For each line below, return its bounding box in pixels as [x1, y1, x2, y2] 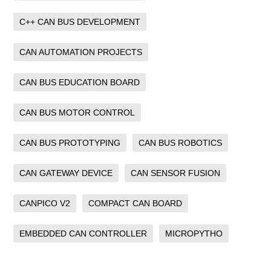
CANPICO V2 [19, 198, 71, 208]
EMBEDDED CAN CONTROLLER [19, 228, 148, 238]
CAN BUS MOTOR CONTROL [19, 107, 135, 117]
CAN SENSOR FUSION [131, 168, 221, 178]
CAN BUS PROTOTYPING [19, 137, 121, 148]
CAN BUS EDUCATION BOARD [19, 77, 140, 87]
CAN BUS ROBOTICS [139, 137, 223, 148]
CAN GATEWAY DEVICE [19, 168, 113, 178]
